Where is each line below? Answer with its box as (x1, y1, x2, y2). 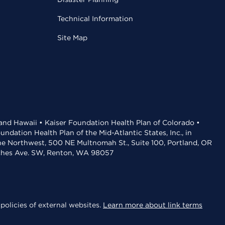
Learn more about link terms (103, 201, 202, 209)
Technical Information (57, 15, 133, 23)
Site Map (57, 34, 87, 42)
